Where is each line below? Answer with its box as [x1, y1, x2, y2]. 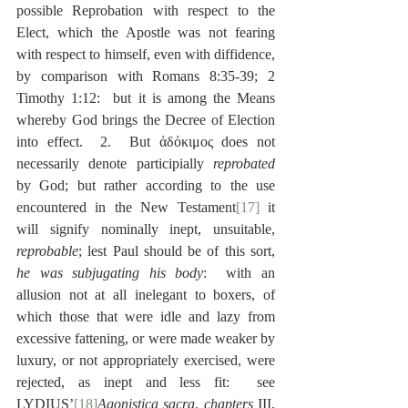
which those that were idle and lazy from [16, 309, 275, 324]
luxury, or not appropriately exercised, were [16, 352, 275, 368]
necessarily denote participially [16, 156, 213, 171]
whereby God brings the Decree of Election [16, 112, 275, 127]
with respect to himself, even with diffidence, [16, 46, 275, 62]
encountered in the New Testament [16, 199, 236, 215]
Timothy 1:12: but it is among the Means [16, 90, 275, 106]
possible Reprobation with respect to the [16, 3, 275, 18]
